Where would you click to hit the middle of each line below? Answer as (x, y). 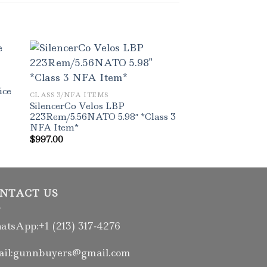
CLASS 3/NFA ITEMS (69, 95)
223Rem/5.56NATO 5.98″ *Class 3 (103, 117)
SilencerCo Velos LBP (77, 106)
